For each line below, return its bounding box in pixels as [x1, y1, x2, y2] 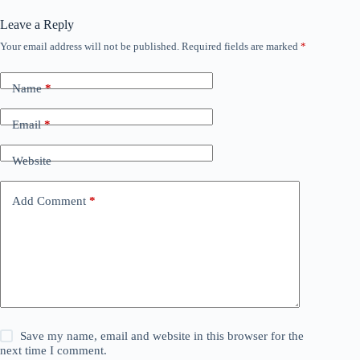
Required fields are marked [182, 40, 301, 53]
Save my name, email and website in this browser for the [20, 329, 305, 343]
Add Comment [12, 194, 86, 207]
